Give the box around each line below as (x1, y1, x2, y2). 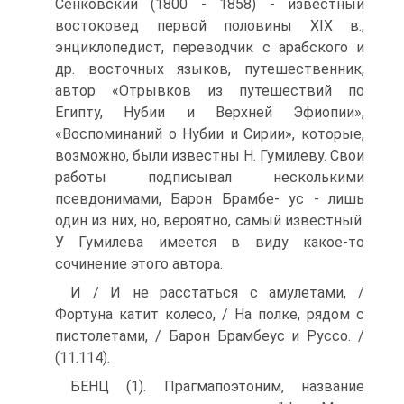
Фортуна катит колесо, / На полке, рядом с (55, 306, 364, 323)
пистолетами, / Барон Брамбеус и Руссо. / (55, 327, 364, 344)
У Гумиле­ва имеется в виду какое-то (55, 234, 364, 251)
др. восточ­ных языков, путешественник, (55, 60, 364, 78)
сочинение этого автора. (55, 255, 223, 272)
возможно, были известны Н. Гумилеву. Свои (55, 147, 364, 164)
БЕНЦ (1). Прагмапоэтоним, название (70, 378, 364, 395)
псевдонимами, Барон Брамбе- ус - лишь (55, 190, 364, 207)
